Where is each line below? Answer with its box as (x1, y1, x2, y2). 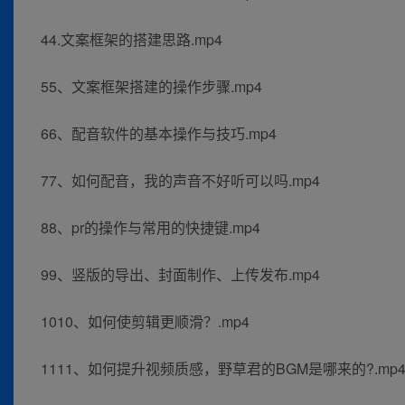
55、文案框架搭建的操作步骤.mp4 (41, 76, 262, 98)
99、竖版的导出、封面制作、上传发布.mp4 (41, 264, 320, 286)
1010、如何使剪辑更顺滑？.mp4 (41, 311, 250, 333)
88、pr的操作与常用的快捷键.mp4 (41, 217, 260, 239)
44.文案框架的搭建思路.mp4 (41, 29, 222, 51)
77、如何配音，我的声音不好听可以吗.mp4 (41, 170, 320, 192)
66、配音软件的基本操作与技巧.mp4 (41, 123, 277, 145)
